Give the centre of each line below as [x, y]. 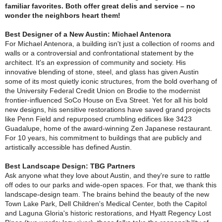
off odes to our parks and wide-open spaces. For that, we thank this [111, 185]
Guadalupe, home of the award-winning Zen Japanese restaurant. [109, 128]
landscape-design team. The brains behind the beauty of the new [107, 194]
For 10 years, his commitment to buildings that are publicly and [103, 138]
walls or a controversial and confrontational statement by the [99, 53]
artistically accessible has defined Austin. [68, 147]
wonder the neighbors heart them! [63, 15]
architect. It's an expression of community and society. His [95, 62]
